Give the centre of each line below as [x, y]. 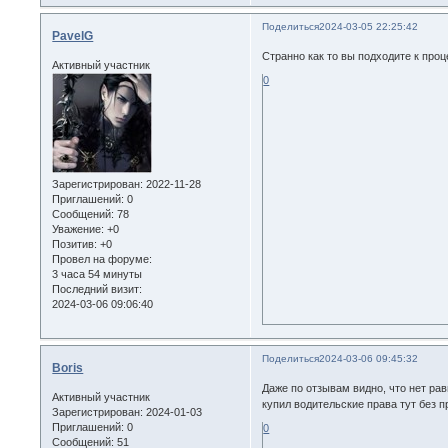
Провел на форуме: [102, 259]
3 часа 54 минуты [97, 274]
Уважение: [78, 229]
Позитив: [75, 244]
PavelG [73, 35]
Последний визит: [97, 289]
